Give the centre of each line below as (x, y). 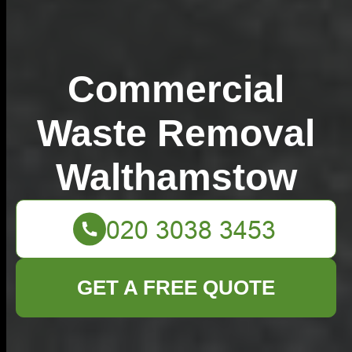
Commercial (176, 89)
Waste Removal (176, 133)
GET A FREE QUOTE (176, 288)
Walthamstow (176, 177)
